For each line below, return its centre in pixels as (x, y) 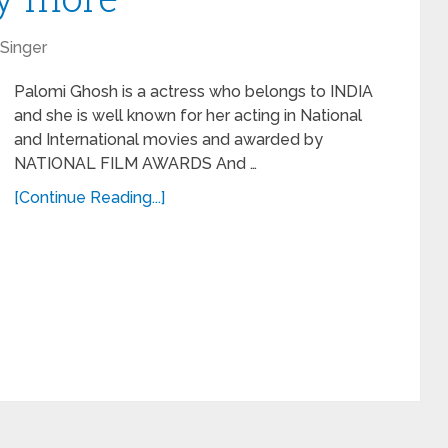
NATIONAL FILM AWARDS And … (135, 163)
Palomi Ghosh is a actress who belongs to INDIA (193, 91)
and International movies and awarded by (168, 139)
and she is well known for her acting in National (188, 115)
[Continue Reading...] (89, 197)
